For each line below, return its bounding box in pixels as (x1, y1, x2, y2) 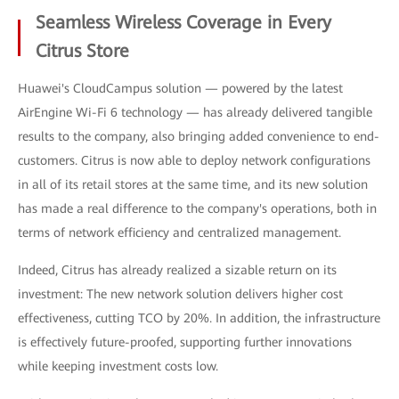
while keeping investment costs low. (18, 359, 218, 373)
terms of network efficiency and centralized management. (18, 225, 341, 240)
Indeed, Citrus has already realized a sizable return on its (18, 263, 337, 277)
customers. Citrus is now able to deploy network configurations (18, 153, 370, 167)
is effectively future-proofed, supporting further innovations (18, 335, 352, 349)
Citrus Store (36, 40, 129, 61)
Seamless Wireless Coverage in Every (36, 12, 331, 33)
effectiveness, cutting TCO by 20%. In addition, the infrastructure (18, 311, 380, 325)
